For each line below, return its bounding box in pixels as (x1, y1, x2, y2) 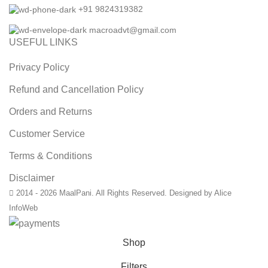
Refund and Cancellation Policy (9, 84, 144, 95)
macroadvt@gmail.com (89, 25, 176, 35)
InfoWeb (9, 203, 38, 213)
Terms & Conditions (9, 151, 92, 162)
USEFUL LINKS (9, 37, 78, 48)
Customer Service (9, 129, 85, 139)
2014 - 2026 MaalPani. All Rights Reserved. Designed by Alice (14, 188, 232, 198)
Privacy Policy (9, 62, 69, 73)
